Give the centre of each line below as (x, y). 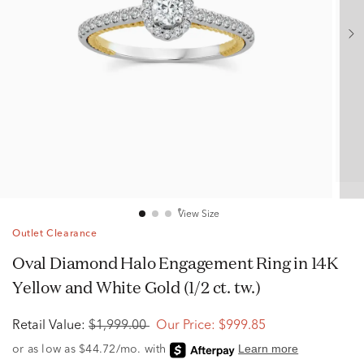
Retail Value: (49, 326)
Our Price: (186, 326)
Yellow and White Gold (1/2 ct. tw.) (136, 287)
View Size (198, 214)
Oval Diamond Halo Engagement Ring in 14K (19, 263)
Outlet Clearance (55, 234)
